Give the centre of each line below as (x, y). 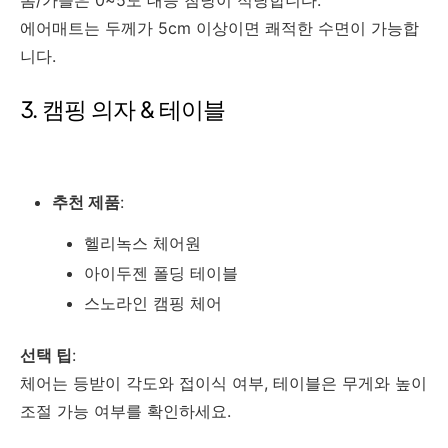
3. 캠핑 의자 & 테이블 (122, 109)
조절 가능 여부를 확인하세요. (125, 410)
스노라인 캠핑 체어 (153, 302)
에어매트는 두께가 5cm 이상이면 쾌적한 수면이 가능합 (219, 27)
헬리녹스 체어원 (142, 242)
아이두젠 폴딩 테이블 (161, 272)
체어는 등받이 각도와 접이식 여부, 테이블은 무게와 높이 (223, 382)
